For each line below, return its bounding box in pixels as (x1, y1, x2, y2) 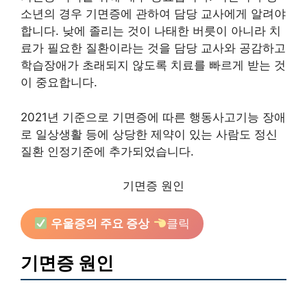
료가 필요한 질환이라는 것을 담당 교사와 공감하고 (21, 41, 286, 55)
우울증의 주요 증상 (51, 217, 150, 230)
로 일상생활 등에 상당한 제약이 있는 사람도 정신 (21, 127, 278, 141)
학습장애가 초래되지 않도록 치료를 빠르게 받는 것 (21, 58, 286, 72)
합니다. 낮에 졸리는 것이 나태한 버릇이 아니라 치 (21, 24, 281, 38)
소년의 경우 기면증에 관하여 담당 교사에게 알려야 (21, 7, 286, 21)
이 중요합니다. (21, 75, 97, 89)
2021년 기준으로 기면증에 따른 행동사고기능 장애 (21, 110, 286, 124)
